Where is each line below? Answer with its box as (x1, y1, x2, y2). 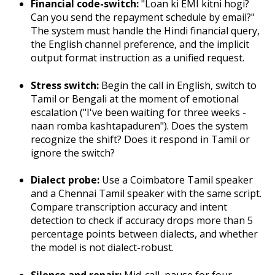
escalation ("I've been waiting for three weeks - (31, 105, 246, 119)
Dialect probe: (31, 173, 102, 187)
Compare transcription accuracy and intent (31, 200, 227, 214)
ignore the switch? (31, 145, 115, 160)
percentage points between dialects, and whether (31, 227, 258, 241)
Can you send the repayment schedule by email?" (31, 10, 255, 25)
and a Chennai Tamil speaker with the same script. (31, 187, 261, 201)
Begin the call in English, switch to (99, 78, 257, 92)
